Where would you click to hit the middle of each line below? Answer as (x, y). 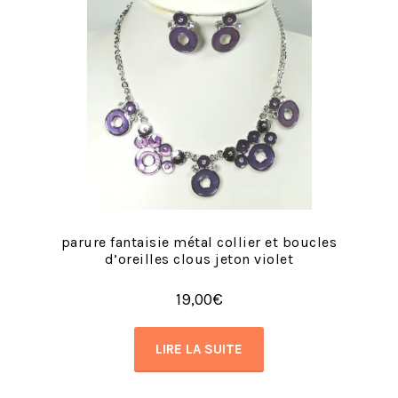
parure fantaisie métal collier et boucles (199, 243)
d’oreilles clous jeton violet (199, 259)
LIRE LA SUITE (199, 350)
